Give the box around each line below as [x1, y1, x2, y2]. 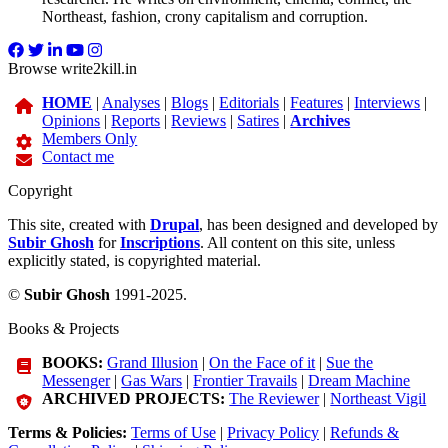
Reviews [171, 112, 227, 129]
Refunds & [330, 424, 399, 441]
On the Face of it [209, 354, 316, 371]
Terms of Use [131, 424, 216, 441]
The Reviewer [229, 390, 320, 407]
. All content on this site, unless [200, 234, 395, 251]
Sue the [326, 354, 374, 371]
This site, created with [8, 216, 150, 233]
